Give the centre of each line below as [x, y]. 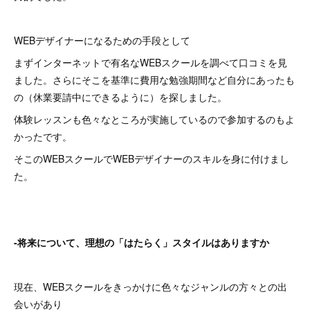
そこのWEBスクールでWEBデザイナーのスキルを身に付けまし [152, 158]
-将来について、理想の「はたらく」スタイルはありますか [142, 242]
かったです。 [43, 136]
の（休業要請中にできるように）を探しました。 [120, 97]
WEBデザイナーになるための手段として [102, 40]
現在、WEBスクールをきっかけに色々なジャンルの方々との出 [151, 286]
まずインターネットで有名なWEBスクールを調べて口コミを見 [151, 62]
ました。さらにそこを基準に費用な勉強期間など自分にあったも [154, 80]
